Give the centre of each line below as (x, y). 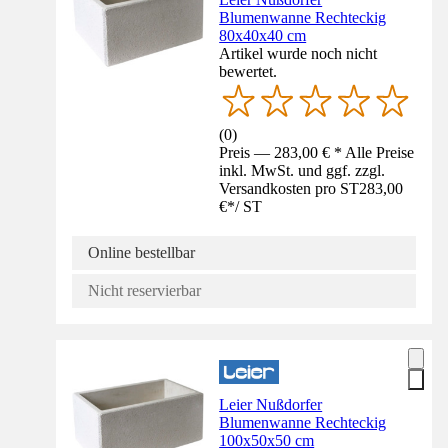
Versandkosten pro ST (289, 189)
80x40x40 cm (263, 36)
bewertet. (248, 72)
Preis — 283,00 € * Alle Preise (317, 153)
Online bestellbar (141, 253)
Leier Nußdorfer (271, 405)
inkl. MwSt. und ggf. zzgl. (302, 171)
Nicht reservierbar (144, 291)
